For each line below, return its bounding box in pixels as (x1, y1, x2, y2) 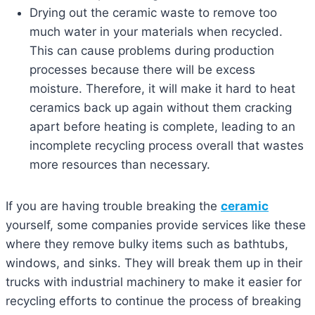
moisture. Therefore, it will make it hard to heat (30, 82, 295, 96)
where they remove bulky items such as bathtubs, (6, 237, 288, 252)
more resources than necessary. (30, 157, 210, 172)
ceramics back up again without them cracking (30, 101, 292, 115)
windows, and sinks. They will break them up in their (6, 256, 302, 271)
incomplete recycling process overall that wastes (30, 139, 304, 153)
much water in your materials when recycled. (30, 25, 283, 39)
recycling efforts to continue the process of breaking (6, 294, 301, 309)
